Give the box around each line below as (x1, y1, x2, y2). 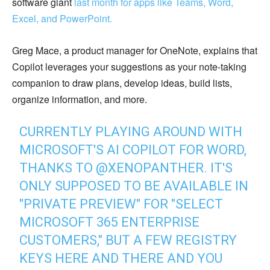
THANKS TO (19, 160, 96, 176)
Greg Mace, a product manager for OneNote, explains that (12, 43, 257, 58)
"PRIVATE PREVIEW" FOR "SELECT (19, 196, 224, 212)
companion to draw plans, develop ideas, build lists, (12, 76, 232, 90)
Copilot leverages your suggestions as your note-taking (12, 60, 246, 74)
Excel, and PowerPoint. (12, 11, 112, 26)
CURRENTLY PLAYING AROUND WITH (19, 124, 243, 140)
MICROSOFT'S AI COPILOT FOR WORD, (19, 142, 247, 158)
